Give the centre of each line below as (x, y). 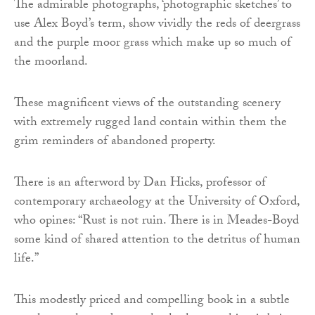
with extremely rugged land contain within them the (150, 124)
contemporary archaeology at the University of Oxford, (157, 203)
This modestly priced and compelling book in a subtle (152, 302)
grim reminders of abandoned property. (115, 143)
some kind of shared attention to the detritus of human (157, 241)
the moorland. (51, 63)
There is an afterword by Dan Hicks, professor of (140, 184)
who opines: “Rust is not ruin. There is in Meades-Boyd (156, 222)
